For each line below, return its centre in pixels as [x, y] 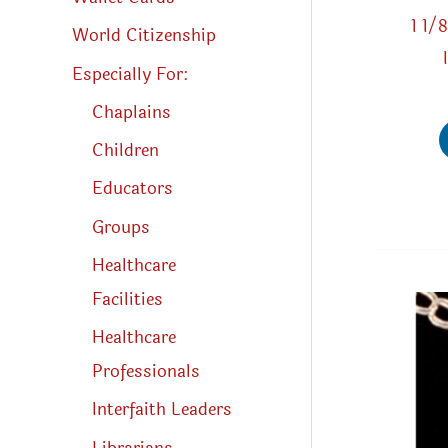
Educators [132, 189]
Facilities [127, 299]
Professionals [146, 372]
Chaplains [131, 112]
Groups [121, 227]
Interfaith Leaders [162, 410]
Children [125, 151]
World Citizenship [144, 36]
